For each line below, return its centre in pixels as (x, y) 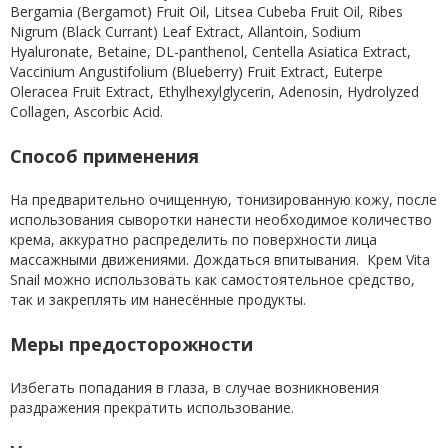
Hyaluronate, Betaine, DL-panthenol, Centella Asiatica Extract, (210, 51)
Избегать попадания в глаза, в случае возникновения (194, 387)
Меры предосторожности (131, 344)
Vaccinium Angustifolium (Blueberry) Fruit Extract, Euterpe (196, 71)
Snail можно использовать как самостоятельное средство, (212, 279)
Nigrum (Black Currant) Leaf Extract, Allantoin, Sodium (185, 31)
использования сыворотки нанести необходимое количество (221, 219)
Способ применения (104, 156)
